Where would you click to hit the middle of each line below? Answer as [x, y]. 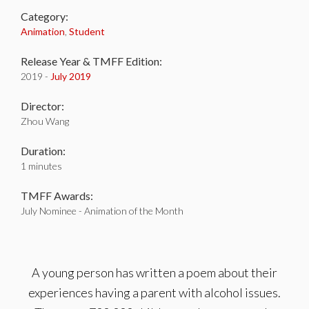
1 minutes [41, 166]
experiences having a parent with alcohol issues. [154, 292]
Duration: [43, 151]
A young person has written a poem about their [154, 272]
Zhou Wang [45, 121]
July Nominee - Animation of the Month [102, 211]
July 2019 [71, 76]
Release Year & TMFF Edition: [91, 61]
